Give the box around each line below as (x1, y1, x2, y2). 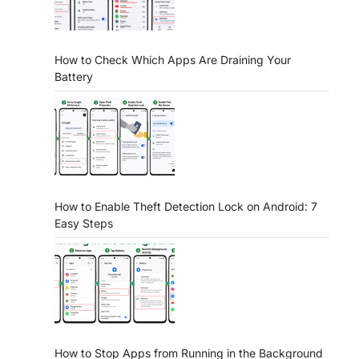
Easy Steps (54, 216, 113, 230)
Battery (54, 69, 93, 83)
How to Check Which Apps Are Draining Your (54, 52, 291, 67)
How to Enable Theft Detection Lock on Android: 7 (54, 199, 317, 213)
